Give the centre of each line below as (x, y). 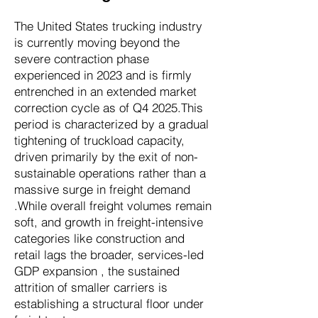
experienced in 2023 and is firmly (103, 75)
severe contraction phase (82, 59)
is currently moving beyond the (97, 42)
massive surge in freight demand (102, 189)
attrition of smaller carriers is (91, 287)
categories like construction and (99, 238)
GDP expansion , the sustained (97, 271)
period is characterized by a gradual (111, 124)
